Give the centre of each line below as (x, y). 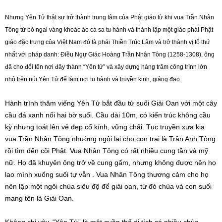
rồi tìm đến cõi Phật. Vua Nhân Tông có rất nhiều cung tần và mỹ (107, 151)
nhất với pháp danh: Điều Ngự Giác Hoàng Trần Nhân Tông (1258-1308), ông (110, 55)
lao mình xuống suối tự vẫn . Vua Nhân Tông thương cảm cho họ (107, 174)
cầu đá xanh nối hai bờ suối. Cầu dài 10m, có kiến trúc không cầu (108, 115)
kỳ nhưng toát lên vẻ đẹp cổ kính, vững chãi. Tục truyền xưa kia (105, 127)
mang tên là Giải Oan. (39, 198)
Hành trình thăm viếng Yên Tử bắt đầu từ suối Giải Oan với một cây (111, 103)
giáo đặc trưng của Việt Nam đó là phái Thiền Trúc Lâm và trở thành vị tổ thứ (108, 42)
